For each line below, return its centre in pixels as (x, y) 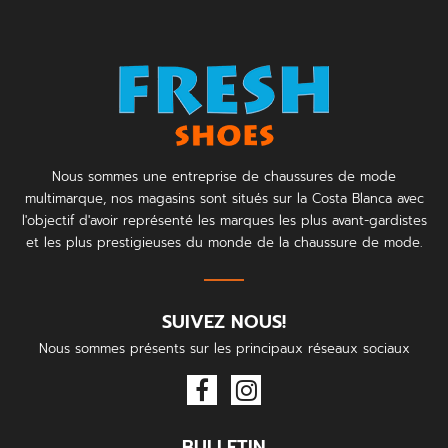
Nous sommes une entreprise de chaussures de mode (224, 176)
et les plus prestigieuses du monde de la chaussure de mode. (224, 242)
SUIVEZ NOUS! (224, 321)
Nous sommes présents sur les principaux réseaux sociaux (224, 348)
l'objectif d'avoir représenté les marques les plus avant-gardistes (224, 220)
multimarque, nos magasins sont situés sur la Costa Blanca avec (224, 198)
